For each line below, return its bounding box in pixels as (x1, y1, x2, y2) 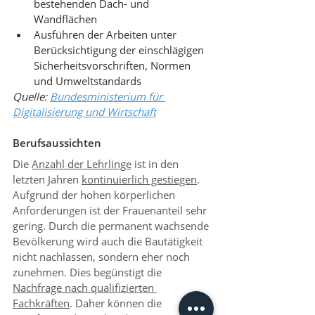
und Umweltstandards (34, 74, 141, 88)
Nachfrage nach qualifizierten (13, 281, 157, 295)
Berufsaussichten (13, 136, 101, 150)
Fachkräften (13, 296, 70, 310)
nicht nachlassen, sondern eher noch (13, 250, 193, 264)
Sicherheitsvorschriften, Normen (34, 58, 193, 72)
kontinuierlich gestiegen (82, 172, 197, 186)
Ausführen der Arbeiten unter (34, 27, 179, 41)
